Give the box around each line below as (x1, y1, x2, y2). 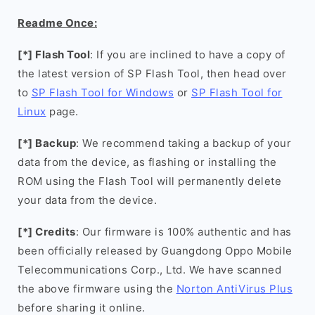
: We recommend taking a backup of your (76, 136, 291, 150)
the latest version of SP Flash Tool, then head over (18, 67, 287, 80)
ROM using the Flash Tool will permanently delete (18, 174, 281, 188)
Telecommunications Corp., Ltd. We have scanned (18, 263, 281, 276)
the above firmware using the (18, 282, 176, 295)
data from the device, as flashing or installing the (18, 155, 277, 169)
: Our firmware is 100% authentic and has (75, 225, 292, 238)
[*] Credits (18, 225, 76, 238)
